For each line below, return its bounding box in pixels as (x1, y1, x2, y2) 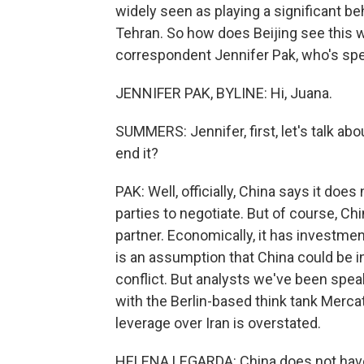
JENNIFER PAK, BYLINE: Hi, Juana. (115, 84, 332, 102)
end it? (115, 145, 158, 162)
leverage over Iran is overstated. (115, 314, 321, 331)
